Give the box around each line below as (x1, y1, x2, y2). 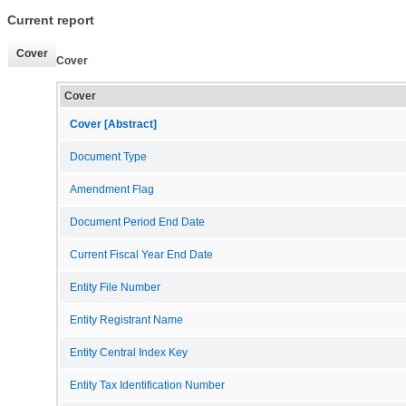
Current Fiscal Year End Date (70, 248, 213, 260)
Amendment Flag (70, 183, 154, 195)
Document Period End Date (70, 216, 205, 227)
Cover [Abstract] (70, 118, 157, 130)
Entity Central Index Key (70, 346, 188, 358)
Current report (7, 13, 94, 28)
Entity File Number (70, 281, 160, 293)
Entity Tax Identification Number (70, 379, 225, 391)
